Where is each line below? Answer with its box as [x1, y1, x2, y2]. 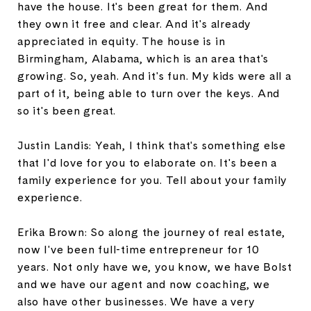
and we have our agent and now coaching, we [17, 276, 270, 292]
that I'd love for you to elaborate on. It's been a [17, 155, 277, 170]
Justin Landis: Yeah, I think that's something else [17, 137, 286, 153]
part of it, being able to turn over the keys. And [17, 85, 280, 101]
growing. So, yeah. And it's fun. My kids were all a [17, 68, 292, 83]
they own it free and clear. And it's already [17, 16, 251, 31]
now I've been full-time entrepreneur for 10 [17, 242, 260, 257]
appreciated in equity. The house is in [17, 33, 226, 49]
